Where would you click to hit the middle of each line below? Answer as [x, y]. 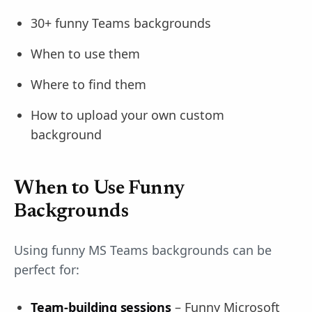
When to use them [85, 54]
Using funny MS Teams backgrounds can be [143, 250]
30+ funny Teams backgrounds [121, 23]
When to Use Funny [99, 189]
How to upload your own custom [127, 115]
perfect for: [47, 270]
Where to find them [88, 84]
